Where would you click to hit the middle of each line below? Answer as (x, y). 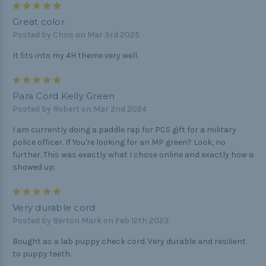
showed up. (34, 167)
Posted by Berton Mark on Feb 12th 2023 (91, 221)
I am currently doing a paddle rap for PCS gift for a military (124, 130)
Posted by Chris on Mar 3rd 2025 (76, 35)
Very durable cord (54, 208)
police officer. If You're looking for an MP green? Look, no (119, 142)
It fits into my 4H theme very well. (75, 56)
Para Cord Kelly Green (64, 96)
